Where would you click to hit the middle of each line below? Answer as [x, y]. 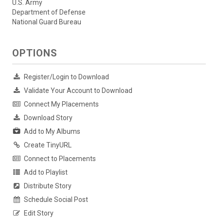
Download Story [48, 118]
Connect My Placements [61, 104]
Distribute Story [48, 186]
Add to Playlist [46, 172]
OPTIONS [35, 53]
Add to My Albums [52, 131]
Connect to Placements [60, 158]
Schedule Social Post [56, 199]
